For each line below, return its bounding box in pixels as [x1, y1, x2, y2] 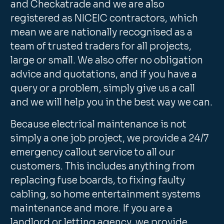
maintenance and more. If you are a [10, 202, 173, 214]
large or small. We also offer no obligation [10, 54, 203, 66]
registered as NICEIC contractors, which [10, 12, 198, 24]
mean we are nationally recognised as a [10, 26, 193, 38]
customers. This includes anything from [10, 160, 195, 172]
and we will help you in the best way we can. [10, 96, 213, 108]
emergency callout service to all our [10, 146, 175, 158]
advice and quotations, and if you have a [10, 68, 197, 80]
